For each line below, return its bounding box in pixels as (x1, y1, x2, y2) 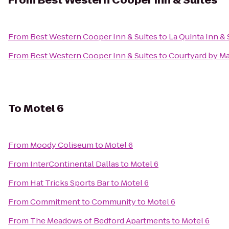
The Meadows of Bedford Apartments (30, 215, 170, 226)
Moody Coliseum (30, 140, 94, 150)
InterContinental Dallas (30, 158, 119, 169)
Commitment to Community (30, 196, 136, 207)
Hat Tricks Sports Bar (30, 177, 109, 188)
